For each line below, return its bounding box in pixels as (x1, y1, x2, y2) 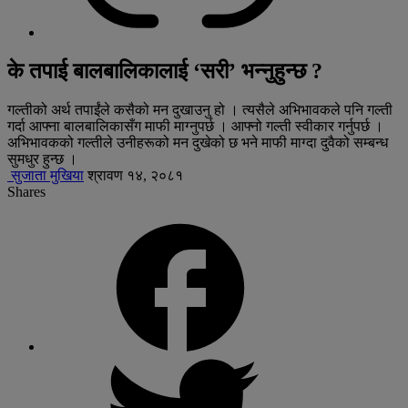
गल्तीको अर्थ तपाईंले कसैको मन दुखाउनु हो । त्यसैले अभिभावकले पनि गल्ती (7, 101, 393, 117)
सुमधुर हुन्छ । (7, 150, 77, 167)
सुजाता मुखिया (7, 167, 84, 183)
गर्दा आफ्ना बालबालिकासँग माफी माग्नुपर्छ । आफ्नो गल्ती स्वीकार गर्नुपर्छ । (7, 117, 383, 134)
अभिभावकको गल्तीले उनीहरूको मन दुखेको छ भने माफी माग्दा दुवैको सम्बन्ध (7, 134, 388, 150)
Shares (7, 183, 46, 199)
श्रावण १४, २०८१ (87, 167, 183, 183)
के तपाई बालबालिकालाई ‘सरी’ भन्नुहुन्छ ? (7, 58, 322, 83)
